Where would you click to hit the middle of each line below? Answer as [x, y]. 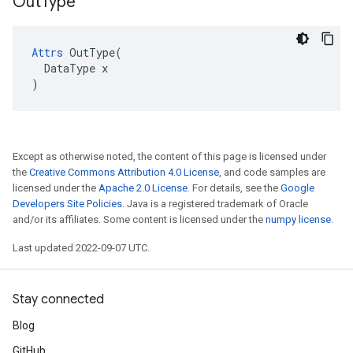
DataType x [70, 68]
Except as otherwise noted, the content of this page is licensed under [169, 156]
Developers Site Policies [67, 204]
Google [297, 188]
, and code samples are [272, 172]
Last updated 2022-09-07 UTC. [81, 248]
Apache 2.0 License [143, 188]
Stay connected [58, 299]
